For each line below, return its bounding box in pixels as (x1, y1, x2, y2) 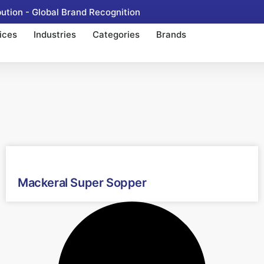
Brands (156, 29, 186, 40)
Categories (92, 29, 140, 40)
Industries (33, 29, 76, 40)
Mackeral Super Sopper (18, 175, 147, 190)
